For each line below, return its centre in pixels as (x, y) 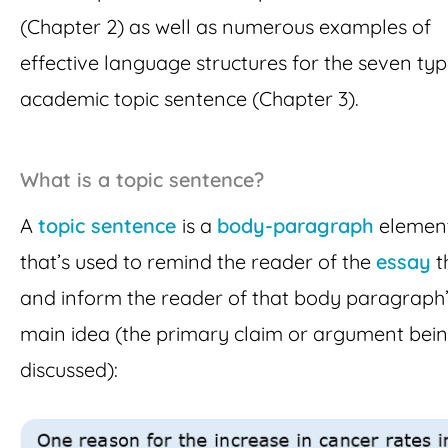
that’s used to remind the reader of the (198, 261)
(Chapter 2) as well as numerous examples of (225, 26)
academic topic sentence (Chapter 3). (189, 98)
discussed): (69, 369)
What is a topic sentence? (142, 179)
